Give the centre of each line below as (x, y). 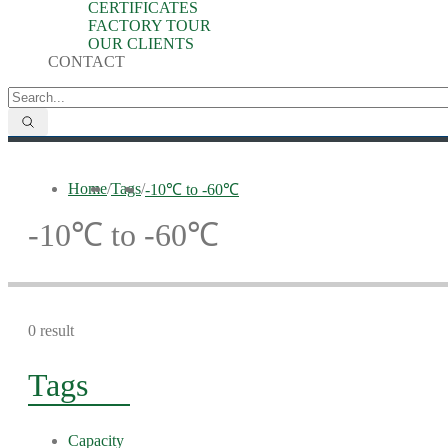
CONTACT (86, 61)
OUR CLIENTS (141, 43)
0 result (51, 330)
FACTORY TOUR (149, 25)
